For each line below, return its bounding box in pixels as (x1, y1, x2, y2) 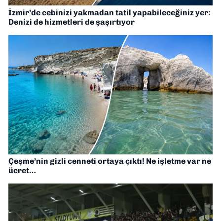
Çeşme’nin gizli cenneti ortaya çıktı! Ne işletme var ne (8, 156, 211, 166)
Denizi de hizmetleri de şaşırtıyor (8, 17, 135, 27)
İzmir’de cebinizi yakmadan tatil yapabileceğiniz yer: (8, 7, 211, 17)
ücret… (8, 166, 36, 176)
